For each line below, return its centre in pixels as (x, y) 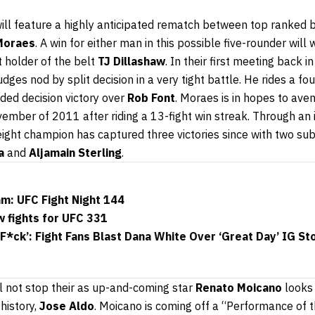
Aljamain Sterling (75, 152)
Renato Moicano (239, 287)
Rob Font (151, 97)
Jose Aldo (67, 306)
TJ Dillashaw (131, 61)
